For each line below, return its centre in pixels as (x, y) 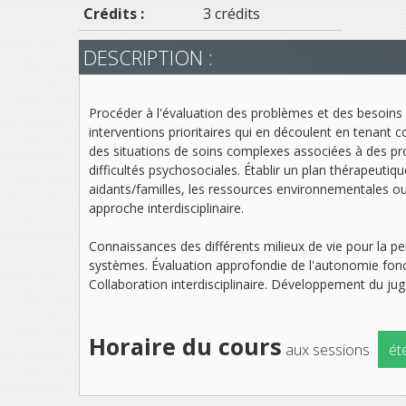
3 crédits (232, 13)
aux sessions (328, 349)
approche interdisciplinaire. (166, 208)
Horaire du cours (185, 346)
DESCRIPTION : (148, 57)
